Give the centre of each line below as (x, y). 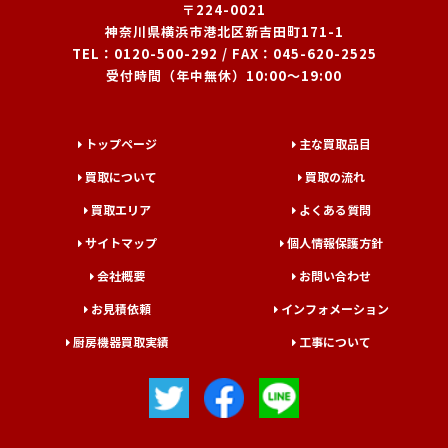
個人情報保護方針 (334, 243)
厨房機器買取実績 (120, 342)
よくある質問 (334, 210)
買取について (120, 177)
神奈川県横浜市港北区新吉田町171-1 (224, 31)
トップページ (120, 144)
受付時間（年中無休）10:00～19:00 (224, 75)
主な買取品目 (334, 144)
